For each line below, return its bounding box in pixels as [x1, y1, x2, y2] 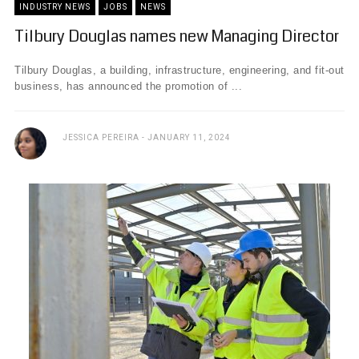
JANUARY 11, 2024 [147, 133, 231, 142]
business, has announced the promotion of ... [14, 80, 242, 92]
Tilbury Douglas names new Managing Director [14, 25, 339, 48]
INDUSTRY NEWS [19, 2, 91, 11]
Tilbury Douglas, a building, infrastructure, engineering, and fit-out [14, 64, 345, 76]
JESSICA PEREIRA [63, 133, 139, 142]
